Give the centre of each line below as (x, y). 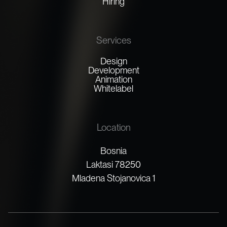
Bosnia (113, 150)
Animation (113, 79)
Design (113, 61)
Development (113, 70)
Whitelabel (113, 88)
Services (113, 40)
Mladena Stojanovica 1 (113, 178)
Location (113, 127)
